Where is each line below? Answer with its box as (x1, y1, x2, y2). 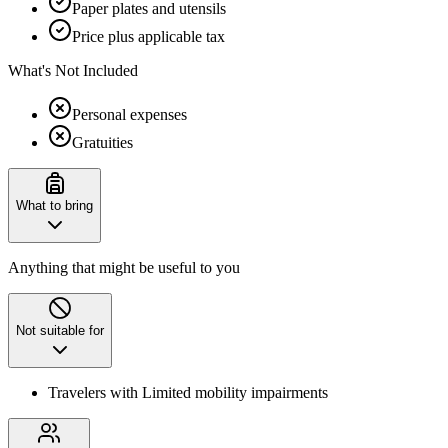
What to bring (16, 197, 93, 213)
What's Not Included (8, 61, 138, 79)
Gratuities (72, 133, 133, 151)
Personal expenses (72, 105, 187, 123)
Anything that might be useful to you (8, 258, 240, 276)
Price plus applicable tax (72, 27, 225, 45)
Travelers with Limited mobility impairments (48, 383, 328, 401)
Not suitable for (16, 322, 104, 338)
